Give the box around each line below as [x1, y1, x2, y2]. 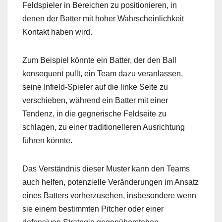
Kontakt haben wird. [22, 28, 92, 37]
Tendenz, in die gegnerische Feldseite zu [22, 110, 166, 118]
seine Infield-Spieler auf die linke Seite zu [22, 83, 168, 92]
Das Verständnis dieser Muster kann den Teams [22, 165, 190, 173]
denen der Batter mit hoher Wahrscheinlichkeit [22, 14, 184, 23]
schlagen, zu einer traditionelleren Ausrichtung [22, 123, 185, 132]
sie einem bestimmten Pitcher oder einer [22, 205, 164, 214]
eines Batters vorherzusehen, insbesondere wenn [22, 191, 196, 200]
